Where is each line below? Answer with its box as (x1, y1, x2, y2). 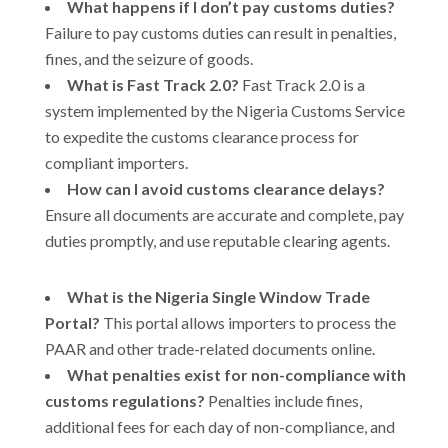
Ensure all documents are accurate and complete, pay (45, 204, 404, 224)
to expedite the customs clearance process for (45, 126, 359, 146)
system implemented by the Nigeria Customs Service (45, 100, 405, 120)
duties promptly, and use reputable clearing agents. (45, 230, 390, 250)
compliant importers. (45, 152, 188, 172)
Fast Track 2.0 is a (239, 74, 365, 94)
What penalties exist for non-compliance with (67, 364, 406, 384)
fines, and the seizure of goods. (45, 48, 253, 68)
